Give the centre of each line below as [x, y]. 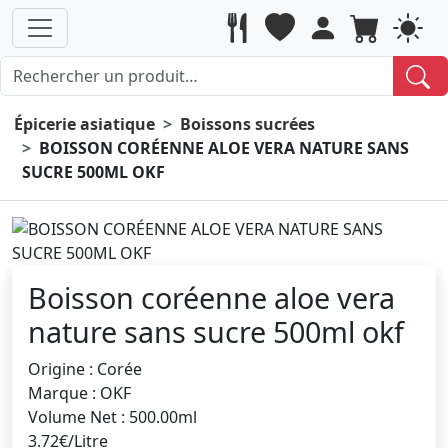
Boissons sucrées [247, 123]
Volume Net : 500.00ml [112, 416]
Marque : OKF [79, 392]
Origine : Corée [85, 368]
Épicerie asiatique [84, 123]
